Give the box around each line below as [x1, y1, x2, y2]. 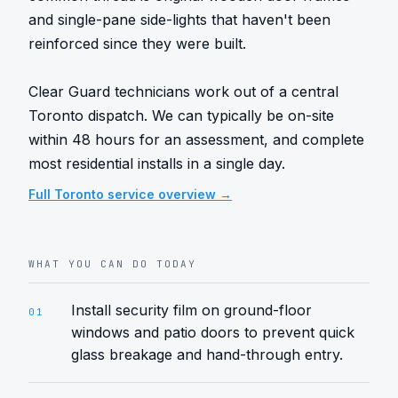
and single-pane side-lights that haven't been [28, 11, 330, 28]
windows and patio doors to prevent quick [71, 323, 354, 341]
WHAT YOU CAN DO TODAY [28, 258, 196, 270]
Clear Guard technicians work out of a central [28, 83, 338, 100]
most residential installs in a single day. [28, 155, 285, 172]
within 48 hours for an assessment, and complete [28, 131, 364, 148]
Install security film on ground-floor [71, 301, 312, 319]
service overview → [104, 187, 232, 202]
